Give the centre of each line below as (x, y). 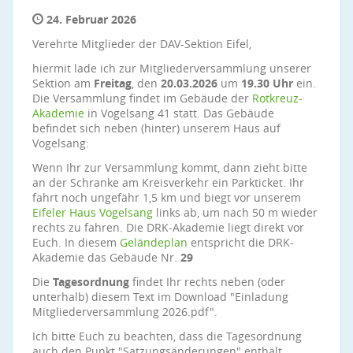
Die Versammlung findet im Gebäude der (142, 98)
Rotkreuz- (277, 98)
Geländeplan (154, 242)
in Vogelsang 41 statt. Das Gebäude (179, 113)
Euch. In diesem (76, 242)
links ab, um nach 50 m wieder (235, 212)
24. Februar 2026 (90, 19)
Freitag (113, 83)
